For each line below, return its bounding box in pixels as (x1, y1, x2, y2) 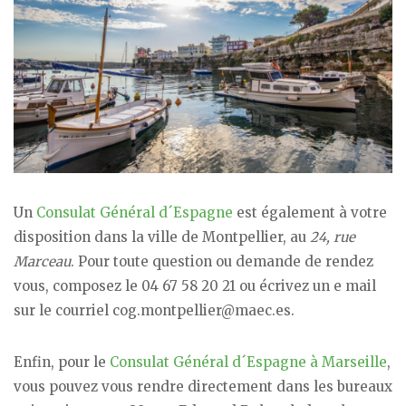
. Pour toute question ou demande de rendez (71, 252, 373, 270)
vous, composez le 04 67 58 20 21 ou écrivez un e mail (14, 276, 376, 295)
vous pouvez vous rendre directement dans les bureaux (14, 377, 392, 395)
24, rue (310, 227, 355, 246)
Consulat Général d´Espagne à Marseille (110, 353, 387, 371)
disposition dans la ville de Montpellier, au (14, 227, 310, 246)
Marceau (14, 252, 71, 270)
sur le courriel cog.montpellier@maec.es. (14, 301, 295, 319)
